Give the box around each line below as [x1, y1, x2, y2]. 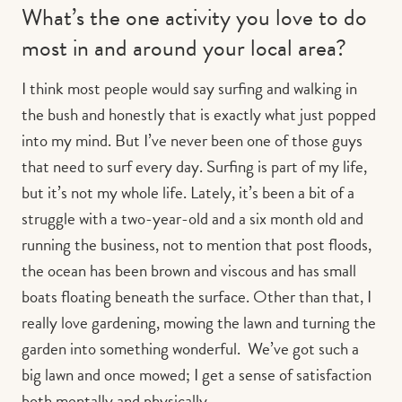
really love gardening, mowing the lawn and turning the [22, 309, 376, 336]
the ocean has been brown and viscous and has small [22, 257, 356, 284]
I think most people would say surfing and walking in [22, 74, 357, 101]
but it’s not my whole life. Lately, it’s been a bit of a [22, 179, 354, 205]
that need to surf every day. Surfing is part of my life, [22, 153, 367, 179]
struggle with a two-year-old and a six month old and [22, 205, 363, 232]
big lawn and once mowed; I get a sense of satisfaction [22, 361, 371, 388]
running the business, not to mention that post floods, [22, 231, 371, 258]
